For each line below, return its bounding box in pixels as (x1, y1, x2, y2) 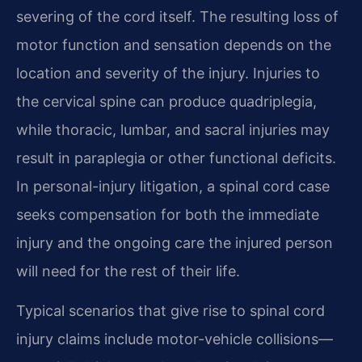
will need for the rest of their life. (16, 262, 240, 280)
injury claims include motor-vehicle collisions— (16, 330, 333, 348)
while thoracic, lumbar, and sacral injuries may (16, 120, 330, 138)
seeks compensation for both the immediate (16, 205, 319, 223)
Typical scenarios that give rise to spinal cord (16, 302, 325, 320)
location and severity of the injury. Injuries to (16, 64, 320, 82)
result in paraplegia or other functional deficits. (16, 149, 336, 166)
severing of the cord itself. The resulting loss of (16, 7, 339, 25)
